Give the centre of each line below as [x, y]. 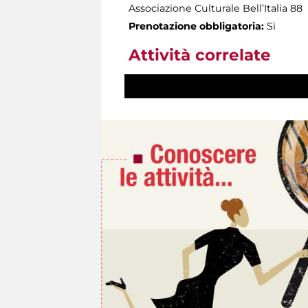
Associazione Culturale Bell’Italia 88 [216, 8]
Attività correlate [200, 55]
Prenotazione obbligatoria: [196, 26]
